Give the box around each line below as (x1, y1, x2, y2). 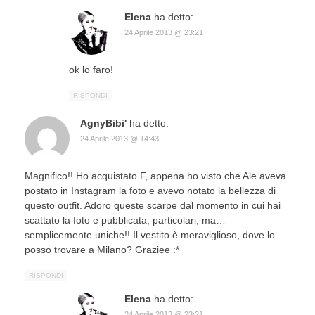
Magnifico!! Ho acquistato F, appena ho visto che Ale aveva (25, 169, 286, 181)
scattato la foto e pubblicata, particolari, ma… (25, 214, 226, 226)
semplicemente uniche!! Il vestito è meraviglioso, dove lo (25, 229, 275, 240)
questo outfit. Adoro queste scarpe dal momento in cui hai (25, 199, 281, 211)
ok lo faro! (69, 63, 113, 75)
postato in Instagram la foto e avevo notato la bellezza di (25, 184, 276, 196)
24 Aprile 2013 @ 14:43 (80, 134, 159, 143)
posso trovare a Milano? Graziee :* (25, 243, 179, 255)
